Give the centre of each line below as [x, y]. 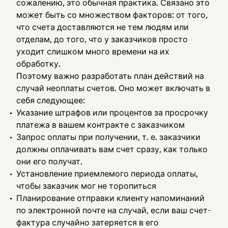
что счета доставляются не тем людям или [103, 27]
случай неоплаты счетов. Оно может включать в [113, 88]
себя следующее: [51, 100]
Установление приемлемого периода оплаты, [107, 174]
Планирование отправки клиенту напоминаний [110, 198]
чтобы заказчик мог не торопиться [86, 186]
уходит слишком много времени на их [93, 51]
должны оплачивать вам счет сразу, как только [112, 149]
